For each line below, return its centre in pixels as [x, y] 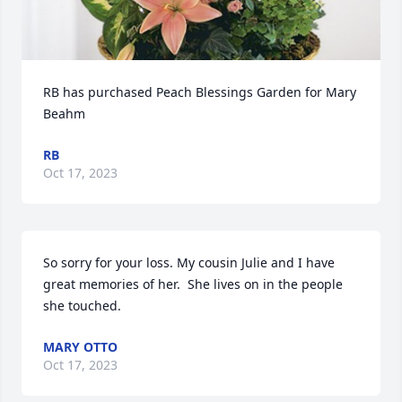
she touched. [82, 306]
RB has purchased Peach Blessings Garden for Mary [200, 92]
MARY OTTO [80, 347]
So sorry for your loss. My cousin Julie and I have [189, 262]
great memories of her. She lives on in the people [193, 284]
